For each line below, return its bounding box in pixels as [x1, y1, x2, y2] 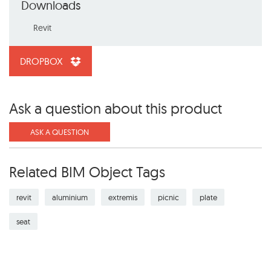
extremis [108, 192, 137, 203]
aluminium [52, 192, 88, 203]
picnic [158, 192, 179, 203]
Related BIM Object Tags [9, 163, 165, 181]
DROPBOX [20, 55, 65, 68]
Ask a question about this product [9, 99, 222, 118]
